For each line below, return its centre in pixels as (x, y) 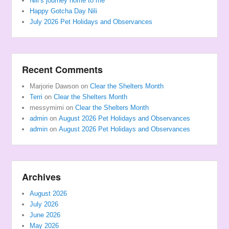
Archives (42, 177)
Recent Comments (63, 69)
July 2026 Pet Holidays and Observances (91, 21)
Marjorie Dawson (54, 86)
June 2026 (45, 215)
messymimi (47, 107)
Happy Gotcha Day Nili (64, 11)
